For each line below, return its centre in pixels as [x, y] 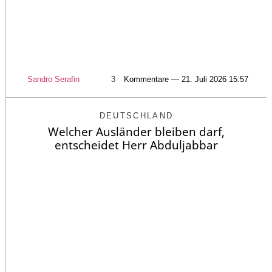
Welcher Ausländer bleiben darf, [136, 132]
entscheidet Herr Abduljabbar [136, 145]
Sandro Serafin [53, 79]
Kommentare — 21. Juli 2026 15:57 [186, 79]
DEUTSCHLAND [136, 116]
